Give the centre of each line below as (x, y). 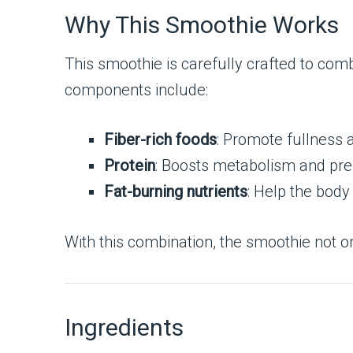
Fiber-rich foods (160, 139)
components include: (136, 90)
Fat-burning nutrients (176, 191)
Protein (130, 165)
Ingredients (124, 328)
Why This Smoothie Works (202, 25)
